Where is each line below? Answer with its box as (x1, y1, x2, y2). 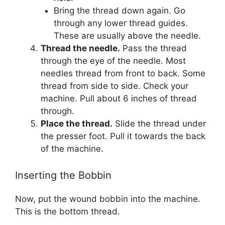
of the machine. (41, 143, 103, 154)
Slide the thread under (113, 118, 206, 129)
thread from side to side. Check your (41, 80, 188, 91)
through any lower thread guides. (53, 18, 188, 28)
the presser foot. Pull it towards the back (41, 131, 205, 141)
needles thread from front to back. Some (41, 68, 205, 78)
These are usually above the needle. (53, 30, 201, 41)
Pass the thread (120, 43, 187, 53)
